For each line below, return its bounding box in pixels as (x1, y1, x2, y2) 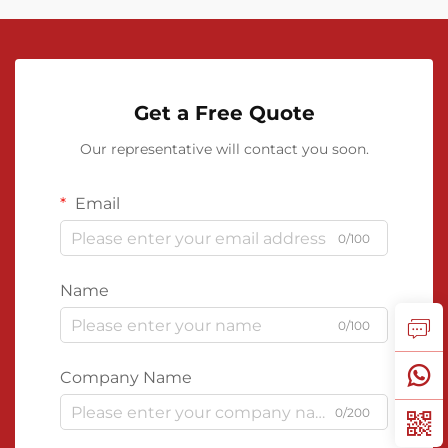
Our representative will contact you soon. (79, 140, 369, 158)
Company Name (60, 368, 192, 387)
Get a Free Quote (133, 101, 315, 125)
